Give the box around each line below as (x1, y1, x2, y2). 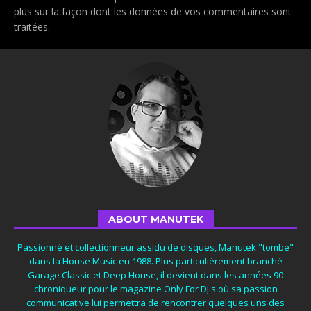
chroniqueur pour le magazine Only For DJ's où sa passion (33, 282, 278, 295)
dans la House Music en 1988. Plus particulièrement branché (28, 254, 283, 267)
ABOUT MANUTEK (108, 212, 203, 226)
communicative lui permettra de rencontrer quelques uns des (26, 296, 285, 309)
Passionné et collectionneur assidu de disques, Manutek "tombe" (17, 240, 294, 253)
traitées (14, 19, 48, 33)
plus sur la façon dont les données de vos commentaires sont (14, 4, 292, 18)
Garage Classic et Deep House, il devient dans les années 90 (28, 268, 283, 281)
